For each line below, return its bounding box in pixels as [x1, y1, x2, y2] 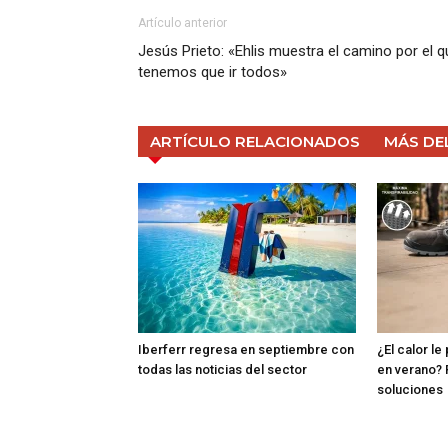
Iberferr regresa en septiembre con [138, 341, 354, 357]
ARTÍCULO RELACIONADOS [150, 131, 360, 151]
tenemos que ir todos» [138, 62, 287, 81]
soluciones [377, 381, 443, 397]
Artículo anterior [138, 15, 227, 30]
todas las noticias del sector [138, 361, 307, 377]
